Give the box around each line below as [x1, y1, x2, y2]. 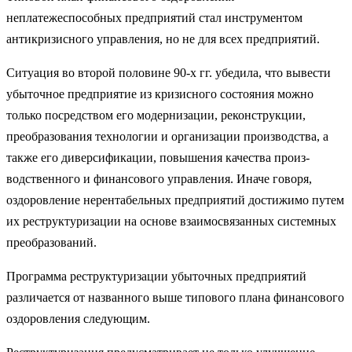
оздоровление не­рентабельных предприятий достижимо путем [6, 192, 344, 207]
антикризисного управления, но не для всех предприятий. [6, 31, 320, 46]
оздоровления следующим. [6, 311, 150, 325]
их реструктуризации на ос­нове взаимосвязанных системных [6, 214, 336, 228]
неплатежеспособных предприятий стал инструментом [6, 10, 302, 24]
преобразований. [6, 235, 97, 249]
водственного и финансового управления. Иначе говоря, [6, 171, 312, 185]
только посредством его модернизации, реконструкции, [6, 108, 306, 122]
